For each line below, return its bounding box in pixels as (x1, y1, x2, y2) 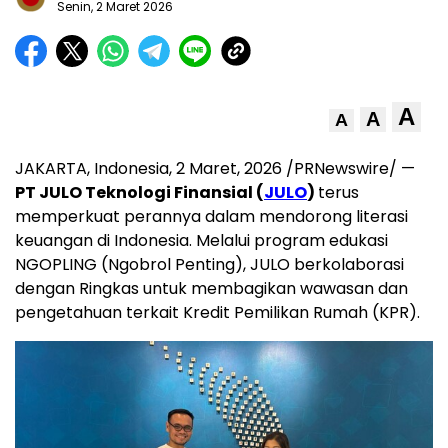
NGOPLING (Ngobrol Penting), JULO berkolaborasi (15, 252, 404, 276)
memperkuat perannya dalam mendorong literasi (15, 204, 408, 228)
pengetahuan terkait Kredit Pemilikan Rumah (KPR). (15, 300, 420, 324)
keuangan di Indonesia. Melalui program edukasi (15, 228, 388, 252)
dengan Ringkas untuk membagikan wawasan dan (15, 276, 408, 300)
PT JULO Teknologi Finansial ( (15, 180, 264, 204)
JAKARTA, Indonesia (15, 156, 169, 180)
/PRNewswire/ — (282, 156, 415, 180)
